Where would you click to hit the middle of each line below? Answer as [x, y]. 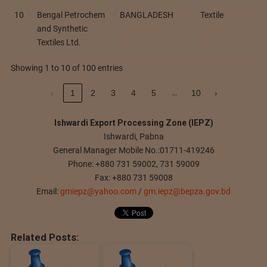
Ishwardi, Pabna [133, 137]
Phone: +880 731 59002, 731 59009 [133, 164]
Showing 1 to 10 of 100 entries [66, 68]
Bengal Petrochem [71, 15]
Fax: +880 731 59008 [133, 178]
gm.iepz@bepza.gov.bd [187, 192]
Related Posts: [44, 238]
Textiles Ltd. [59, 43]
